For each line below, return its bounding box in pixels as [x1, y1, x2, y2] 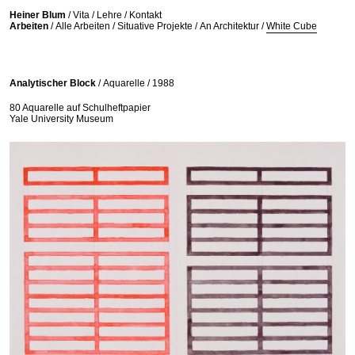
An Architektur [200, 21, 259, 32]
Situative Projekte [117, 21, 193, 32]
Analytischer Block [10, 78, 98, 89]
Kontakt [129, 10, 162, 21]
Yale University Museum [10, 113, 113, 124]
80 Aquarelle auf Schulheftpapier [10, 102, 151, 113]
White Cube [266, 21, 317, 32]
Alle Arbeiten [55, 21, 110, 32]
